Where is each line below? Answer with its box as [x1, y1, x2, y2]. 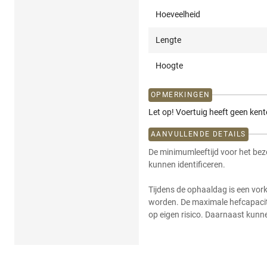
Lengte [156, 35, 181, 45]
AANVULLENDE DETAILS [151, 129, 246, 138]
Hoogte [156, 60, 183, 70]
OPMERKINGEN [151, 90, 210, 99]
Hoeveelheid [156, 9, 200, 19]
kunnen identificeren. [148, 159, 225, 169]
